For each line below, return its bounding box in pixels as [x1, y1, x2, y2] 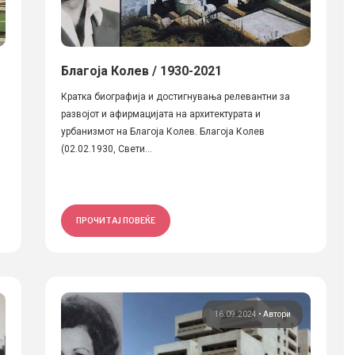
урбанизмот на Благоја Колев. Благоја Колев [60, 126, 265, 137]
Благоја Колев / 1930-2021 [60, 63, 222, 78]
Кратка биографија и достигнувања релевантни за [60, 91, 290, 102]
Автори [262, 310, 291, 319]
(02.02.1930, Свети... [60, 143, 152, 155]
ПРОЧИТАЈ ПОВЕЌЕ [75, 216, 155, 225]
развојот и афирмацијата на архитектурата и [60, 109, 261, 120]
